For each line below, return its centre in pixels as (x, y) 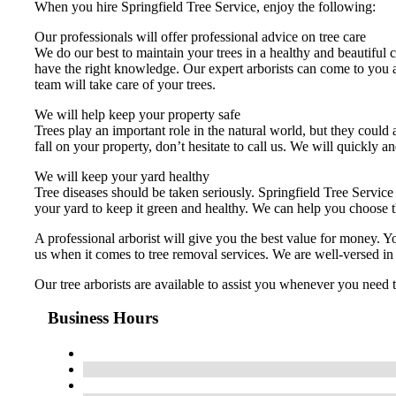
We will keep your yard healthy (122, 176)
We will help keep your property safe (137, 114)
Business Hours (103, 318)
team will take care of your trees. (125, 84)
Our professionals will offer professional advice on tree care (200, 36)
